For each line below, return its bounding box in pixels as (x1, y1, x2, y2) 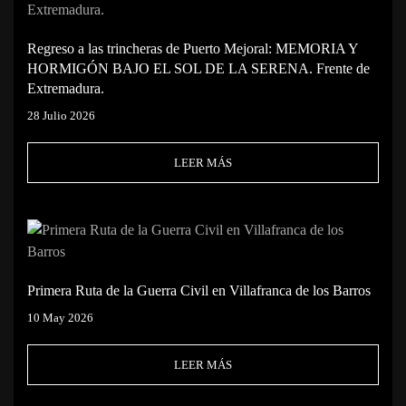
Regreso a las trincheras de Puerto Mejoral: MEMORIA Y (27, 40, 358, 56)
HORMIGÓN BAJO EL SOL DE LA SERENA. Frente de (27, 60, 370, 76)
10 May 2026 (27, 310, 93, 324)
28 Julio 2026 (27, 108, 95, 122)
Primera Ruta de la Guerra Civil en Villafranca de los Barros (27, 282, 371, 298)
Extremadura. (27, 80, 104, 96)
